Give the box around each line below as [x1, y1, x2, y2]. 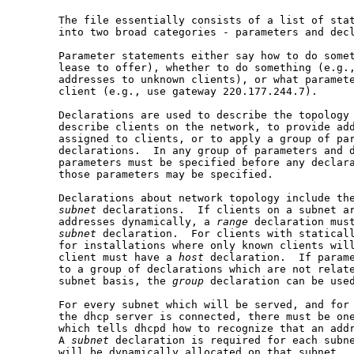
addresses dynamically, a [14, 216, 217, 228]
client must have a [14, 251, 179, 264]
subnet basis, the [14, 275, 172, 288]
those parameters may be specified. [14, 168, 273, 181]
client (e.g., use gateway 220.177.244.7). [14, 85, 318, 98]
